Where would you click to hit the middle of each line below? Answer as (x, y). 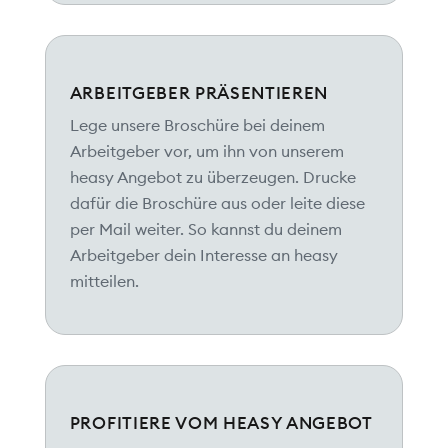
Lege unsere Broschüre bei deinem (197, 125)
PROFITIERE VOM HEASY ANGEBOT (221, 423)
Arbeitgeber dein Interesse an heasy (203, 255)
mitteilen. (104, 281)
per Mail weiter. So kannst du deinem (205, 229)
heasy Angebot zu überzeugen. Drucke (212, 177)
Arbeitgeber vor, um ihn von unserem (206, 151)
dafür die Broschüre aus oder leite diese (217, 203)
